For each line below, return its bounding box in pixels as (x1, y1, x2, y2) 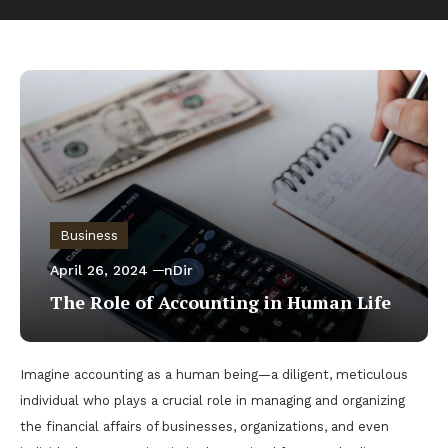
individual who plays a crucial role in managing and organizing (20, 392, 405, 408)
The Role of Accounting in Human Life (50, 289, 391, 314)
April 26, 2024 (50, 261, 148, 278)
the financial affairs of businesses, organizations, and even (20, 418, 389, 434)
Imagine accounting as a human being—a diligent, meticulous (20, 366, 408, 382)
